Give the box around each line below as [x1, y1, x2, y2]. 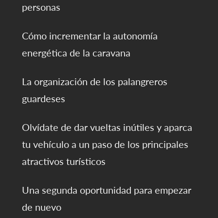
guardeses [21, 92, 65, 105]
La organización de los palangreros [21, 75, 167, 88]
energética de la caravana [21, 47, 130, 59]
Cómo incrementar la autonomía [21, 30, 158, 42]
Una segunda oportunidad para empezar [21, 184, 191, 196]
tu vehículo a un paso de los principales [21, 138, 188, 150]
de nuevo [21, 201, 61, 213]
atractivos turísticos [21, 155, 106, 167]
